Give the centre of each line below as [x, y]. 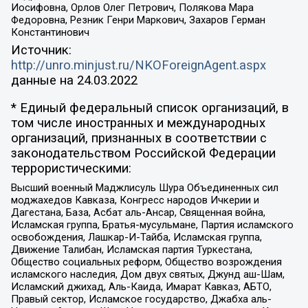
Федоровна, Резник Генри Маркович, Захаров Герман [138, 20]
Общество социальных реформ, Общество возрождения [146, 262]
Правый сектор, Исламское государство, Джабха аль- [141, 299]
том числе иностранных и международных [138, 123]
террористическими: [71, 169]
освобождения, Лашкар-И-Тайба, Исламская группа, [136, 237]
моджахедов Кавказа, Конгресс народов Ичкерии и [135, 200]
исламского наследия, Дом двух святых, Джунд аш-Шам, [147, 274]
